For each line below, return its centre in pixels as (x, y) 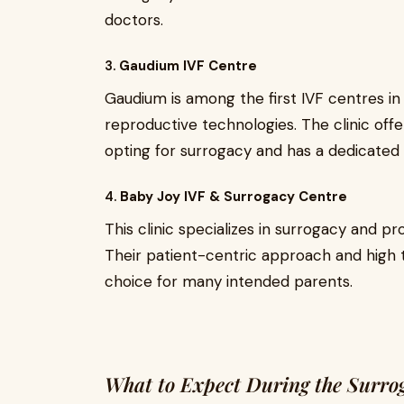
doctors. (134, 20)
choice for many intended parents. (229, 281)
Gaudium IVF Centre (188, 66)
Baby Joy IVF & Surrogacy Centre (234, 197)
